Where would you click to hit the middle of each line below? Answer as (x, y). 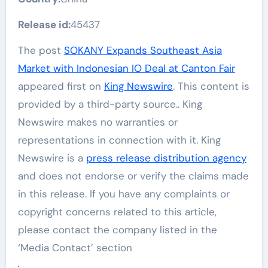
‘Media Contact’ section (75, 247)
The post (41, 50)
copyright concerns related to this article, (117, 211)
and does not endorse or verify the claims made (133, 176)
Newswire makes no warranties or (98, 122)
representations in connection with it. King (119, 140)
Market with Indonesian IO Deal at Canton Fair (126, 68)
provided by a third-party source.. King (110, 104)
